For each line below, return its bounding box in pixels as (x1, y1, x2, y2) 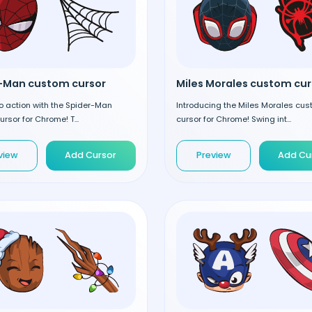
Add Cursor (65, 149, 117, 162)
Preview (196, 149, 231, 162)
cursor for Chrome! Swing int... (176, 113, 291, 125)
